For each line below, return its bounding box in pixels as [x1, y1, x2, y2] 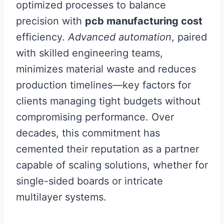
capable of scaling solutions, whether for [16, 159, 208, 171]
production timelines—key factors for [16, 79, 191, 91]
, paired [171, 31, 207, 43]
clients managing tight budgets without [16, 95, 200, 107]
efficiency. [16, 31, 68, 43]
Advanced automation [68, 31, 171, 43]
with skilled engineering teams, [16, 47, 163, 59]
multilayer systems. [16, 191, 106, 203]
